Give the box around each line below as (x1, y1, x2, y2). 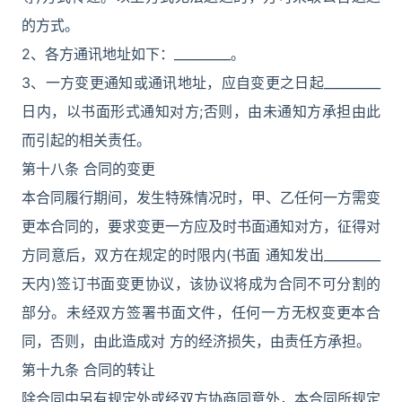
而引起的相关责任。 (22, 131, 151, 149)
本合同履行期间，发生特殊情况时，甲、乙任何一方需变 (22, 188, 380, 206)
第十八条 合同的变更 (22, 160, 155, 178)
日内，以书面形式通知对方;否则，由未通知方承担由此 (22, 102, 380, 120)
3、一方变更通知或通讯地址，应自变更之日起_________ (22, 74, 380, 92)
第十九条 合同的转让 (22, 361, 155, 379)
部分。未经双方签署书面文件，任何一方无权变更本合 (22, 303, 380, 321)
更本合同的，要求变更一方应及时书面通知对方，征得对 (22, 217, 380, 235)
